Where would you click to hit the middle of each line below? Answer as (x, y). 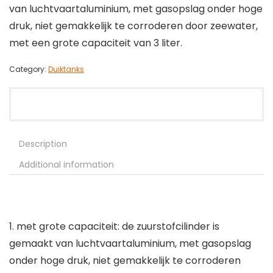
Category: (29, 69)
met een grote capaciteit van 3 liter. (96, 43)
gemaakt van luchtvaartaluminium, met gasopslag (130, 244)
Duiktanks (66, 69)
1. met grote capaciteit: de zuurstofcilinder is (114, 227)
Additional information (66, 165)
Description (43, 144)
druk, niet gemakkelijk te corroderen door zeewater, (133, 26)
